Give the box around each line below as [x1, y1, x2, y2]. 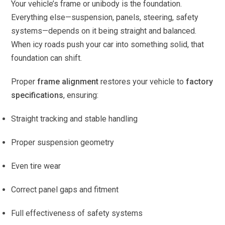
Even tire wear [11, 161, 61, 171]
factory [186, 77, 213, 87]
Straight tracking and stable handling [11, 114, 138, 124]
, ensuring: [63, 90, 99, 100]
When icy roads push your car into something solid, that [11, 40, 204, 50]
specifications [11, 90, 64, 100]
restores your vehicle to [98, 77, 186, 87]
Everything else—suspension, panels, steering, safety [11, 13, 199, 23]
